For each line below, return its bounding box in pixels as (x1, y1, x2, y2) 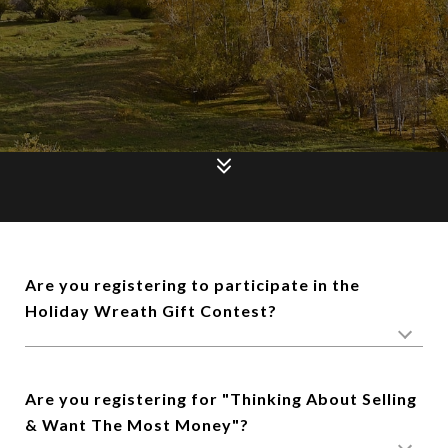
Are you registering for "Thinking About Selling (25, 389, 417, 408)
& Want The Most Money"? (25, 415, 249, 434)
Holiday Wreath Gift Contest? (25, 301, 277, 320)
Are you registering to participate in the (25, 275, 360, 294)
